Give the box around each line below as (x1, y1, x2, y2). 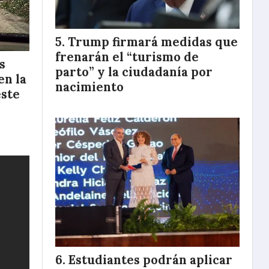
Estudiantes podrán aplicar (68, 252, 232, 268)
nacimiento (55, 79, 124, 95)
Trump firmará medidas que (68, 34, 238, 50)
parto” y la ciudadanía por (55, 64, 213, 80)
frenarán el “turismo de (55, 49, 199, 65)
